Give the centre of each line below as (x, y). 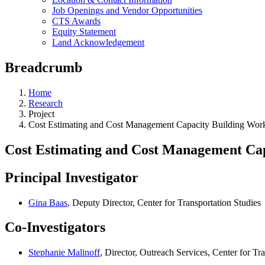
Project (41, 114)
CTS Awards (76, 21)
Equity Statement (84, 32)
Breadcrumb (43, 67)
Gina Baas (48, 202)
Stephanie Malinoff (64, 253)
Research (46, 103)
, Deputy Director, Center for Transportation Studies (164, 202)
